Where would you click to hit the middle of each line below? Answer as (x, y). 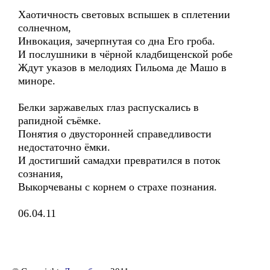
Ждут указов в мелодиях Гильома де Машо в (122, 67)
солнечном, (45, 28)
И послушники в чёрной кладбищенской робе (125, 54)
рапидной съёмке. (60, 121)
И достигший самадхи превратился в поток (119, 160)
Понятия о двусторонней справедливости (115, 134)
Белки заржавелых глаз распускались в (108, 107)
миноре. (37, 81)
